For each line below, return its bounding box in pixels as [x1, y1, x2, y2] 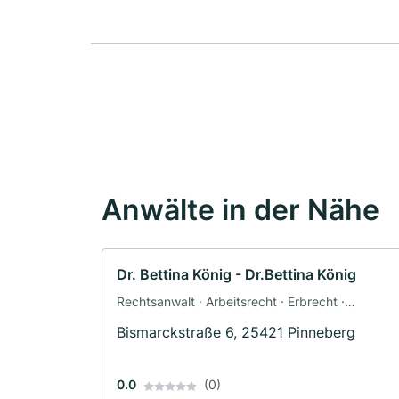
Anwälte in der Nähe [102, 192, 379, 228]
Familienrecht [117, 313, 194, 329]
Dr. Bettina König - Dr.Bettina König [117, 265, 356, 284]
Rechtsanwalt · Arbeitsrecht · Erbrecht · [117, 294, 345, 310]
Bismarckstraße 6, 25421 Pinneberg [117, 323, 355, 342]
